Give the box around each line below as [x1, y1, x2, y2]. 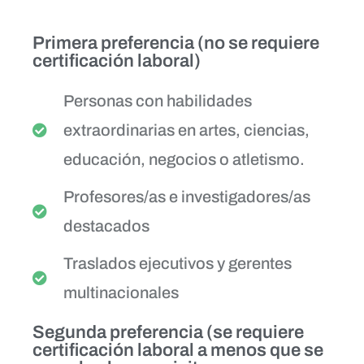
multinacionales [63, 283, 179, 301]
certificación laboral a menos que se [32, 340, 323, 360]
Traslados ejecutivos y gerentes [63, 253, 292, 272]
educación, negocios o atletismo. [63, 149, 305, 168]
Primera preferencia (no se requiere [32, 32, 319, 53]
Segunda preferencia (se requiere [32, 322, 304, 342]
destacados [63, 216, 149, 235]
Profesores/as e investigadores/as [63, 187, 310, 206]
